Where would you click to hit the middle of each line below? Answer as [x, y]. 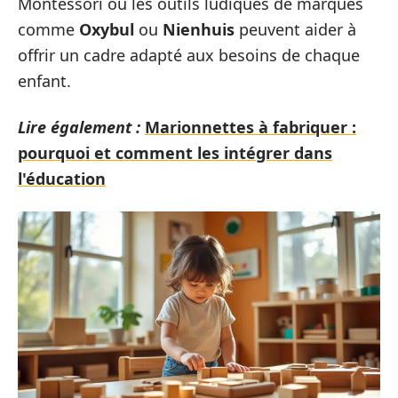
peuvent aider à [295, 29]
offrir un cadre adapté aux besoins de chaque [189, 55]
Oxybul [107, 29]
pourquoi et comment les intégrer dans [175, 152]
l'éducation [62, 178]
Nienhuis [199, 29]
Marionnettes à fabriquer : [251, 127]
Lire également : [79, 127]
